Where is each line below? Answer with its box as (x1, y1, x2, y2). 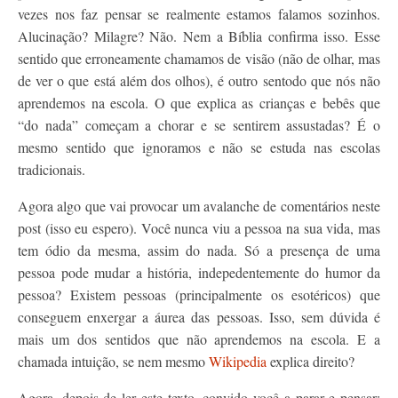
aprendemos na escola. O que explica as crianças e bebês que (18, 93, 380, 112)
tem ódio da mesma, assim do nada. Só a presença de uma (18, 241, 380, 259)
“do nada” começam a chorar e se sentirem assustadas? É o (18, 115, 380, 134)
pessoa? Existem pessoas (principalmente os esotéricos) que (18, 285, 380, 304)
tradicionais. (18, 160, 85, 179)
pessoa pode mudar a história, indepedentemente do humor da (18, 263, 380, 282)
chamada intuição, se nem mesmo (18, 352, 209, 370)
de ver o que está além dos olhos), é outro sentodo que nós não (18, 71, 380, 90)
